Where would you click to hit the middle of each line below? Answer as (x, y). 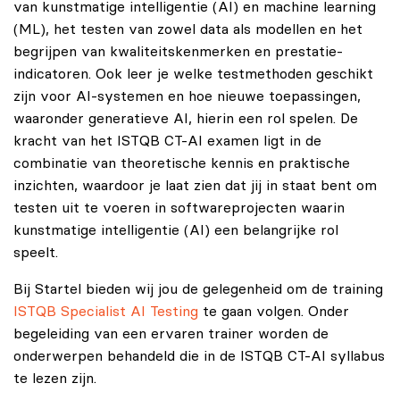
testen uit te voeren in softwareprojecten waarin (179, 208)
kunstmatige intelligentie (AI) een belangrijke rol (176, 230)
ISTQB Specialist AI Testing (106, 311)
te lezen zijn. (55, 378)
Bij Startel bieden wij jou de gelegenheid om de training (198, 289)
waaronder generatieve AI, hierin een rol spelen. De (186, 118)
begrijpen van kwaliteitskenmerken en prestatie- (178, 51)
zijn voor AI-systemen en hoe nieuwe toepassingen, (187, 96)
